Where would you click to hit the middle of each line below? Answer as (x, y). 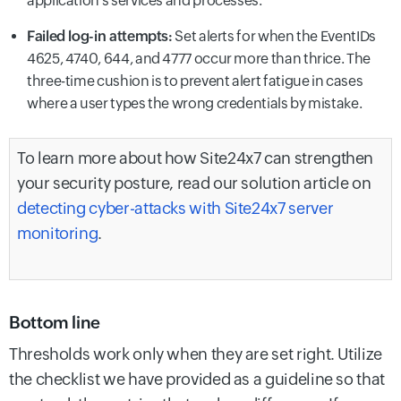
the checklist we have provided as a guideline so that (197, 380)
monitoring (58, 234)
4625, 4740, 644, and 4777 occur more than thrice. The (199, 59)
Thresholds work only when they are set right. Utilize (196, 354)
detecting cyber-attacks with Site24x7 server (175, 209)
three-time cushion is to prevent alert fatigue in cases (195, 81)
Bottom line (55, 323)
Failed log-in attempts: (100, 37)
